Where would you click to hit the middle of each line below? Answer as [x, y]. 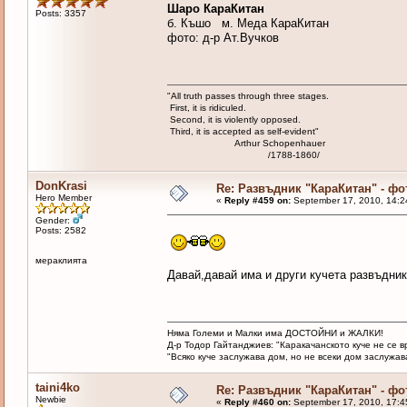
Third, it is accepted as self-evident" [243, 132]
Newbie [50, 400]
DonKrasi [61, 186]
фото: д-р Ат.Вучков [223, 38]
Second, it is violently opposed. [233, 120]
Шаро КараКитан [215, 9]
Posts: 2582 [60, 231]
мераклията [61, 261]
